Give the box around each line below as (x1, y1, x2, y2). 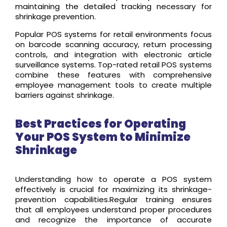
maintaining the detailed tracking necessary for (15, 1, 212, 12)
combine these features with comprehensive (15, 69, 212, 80)
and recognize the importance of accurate (15, 214, 212, 225)
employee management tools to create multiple (15, 79, 212, 90)
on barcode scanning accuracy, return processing (15, 39, 212, 50)
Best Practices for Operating (15, 116, 186, 132)
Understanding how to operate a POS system (15, 174, 212, 185)
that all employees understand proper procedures (15, 204, 212, 215)
